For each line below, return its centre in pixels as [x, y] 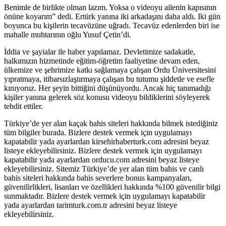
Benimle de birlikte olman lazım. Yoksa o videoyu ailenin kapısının [110, 7]
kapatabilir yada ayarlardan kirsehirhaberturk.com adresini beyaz [106, 142]
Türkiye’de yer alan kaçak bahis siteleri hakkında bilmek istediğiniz [111, 123]
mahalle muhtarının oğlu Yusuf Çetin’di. [68, 35]
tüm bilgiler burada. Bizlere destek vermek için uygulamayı [98, 132]
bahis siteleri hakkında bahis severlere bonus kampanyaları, [98, 178]
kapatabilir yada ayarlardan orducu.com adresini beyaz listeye [102, 160]
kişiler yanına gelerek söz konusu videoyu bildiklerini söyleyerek [107, 97]
